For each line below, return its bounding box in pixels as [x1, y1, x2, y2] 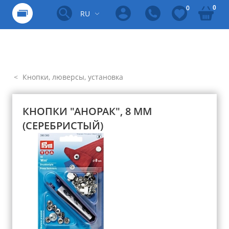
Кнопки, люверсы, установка [20, 72, 123, 82]
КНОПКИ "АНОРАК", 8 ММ [22, 104, 152, 118]
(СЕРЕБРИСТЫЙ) [22, 119, 103, 132]
